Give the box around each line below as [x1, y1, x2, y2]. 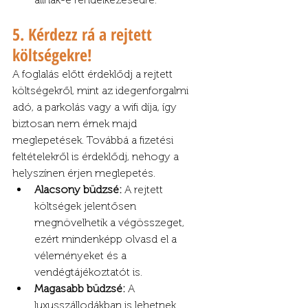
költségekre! [12, 43, 92, 67]
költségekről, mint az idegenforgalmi [12, 84, 191, 98]
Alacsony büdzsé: [34, 183, 122, 197]
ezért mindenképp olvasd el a [34, 232, 179, 246]
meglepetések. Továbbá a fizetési [12, 133, 176, 147]
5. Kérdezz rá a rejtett [12, 23, 156, 46]
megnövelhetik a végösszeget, [34, 216, 187, 230]
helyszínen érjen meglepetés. [12, 166, 155, 180]
